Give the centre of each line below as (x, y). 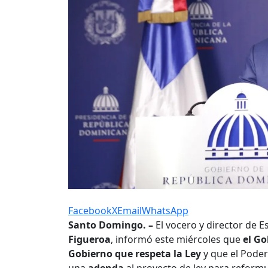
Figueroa (89, 240)
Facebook (90, 211)
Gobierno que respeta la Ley (136, 254)
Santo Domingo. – (111, 225)
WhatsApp (165, 211)
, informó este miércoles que (177, 240)
